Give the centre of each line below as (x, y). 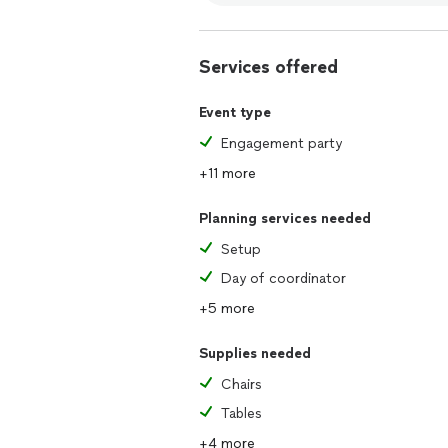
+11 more (227, 173)
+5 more (227, 308)
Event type (235, 112)
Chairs (241, 384)
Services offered (268, 67)
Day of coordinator (283, 278)
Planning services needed (285, 218)
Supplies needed (255, 353)
